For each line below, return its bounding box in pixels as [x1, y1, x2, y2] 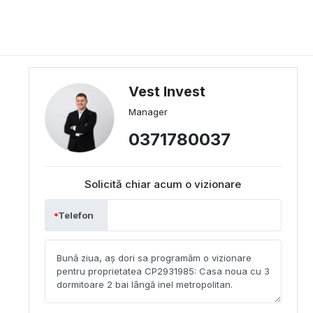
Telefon [58, 210, 94, 221]
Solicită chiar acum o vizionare [85, 177, 242, 191]
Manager [128, 106, 168, 117]
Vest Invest [128, 83, 205, 100]
